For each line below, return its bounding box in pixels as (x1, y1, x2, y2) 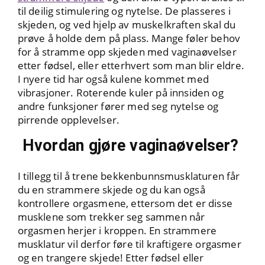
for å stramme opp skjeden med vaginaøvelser (17, 45, 237, 59)
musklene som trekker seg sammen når (17, 210, 205, 224)
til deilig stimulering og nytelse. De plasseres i (17, 4, 231, 18)
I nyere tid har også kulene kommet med (17, 72, 209, 86)
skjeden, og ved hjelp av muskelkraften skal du (17, 18, 236, 32)
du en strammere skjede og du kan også (17, 183, 205, 197)
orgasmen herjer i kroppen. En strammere (17, 224, 217, 238)
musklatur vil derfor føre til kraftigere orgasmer (17, 237, 241, 251)
